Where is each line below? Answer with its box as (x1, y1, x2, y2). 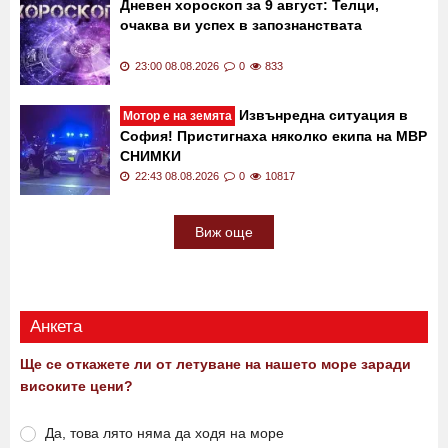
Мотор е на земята (123, 108, 232, 123)
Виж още (195, 223, 253, 240)
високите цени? (20, 377, 133, 394)
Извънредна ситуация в (235, 106, 408, 123)
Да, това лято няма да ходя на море (45, 424, 284, 441)
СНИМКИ (120, 147, 181, 164)
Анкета (30, 316, 82, 336)
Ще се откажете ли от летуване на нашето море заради (20, 355, 411, 372)
